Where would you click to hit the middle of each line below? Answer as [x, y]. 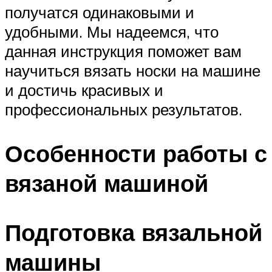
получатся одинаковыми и [100, 12]
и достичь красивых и [84, 90]
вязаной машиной [107, 183]
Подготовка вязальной [134, 232]
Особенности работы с [136, 153]
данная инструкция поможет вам [123, 51]
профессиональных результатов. [124, 109]
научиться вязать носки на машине [133, 70]
